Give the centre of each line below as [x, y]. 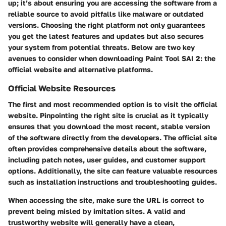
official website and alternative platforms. [80, 69]
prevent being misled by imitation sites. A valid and [97, 211]
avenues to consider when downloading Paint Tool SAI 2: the [112, 58]
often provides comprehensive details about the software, [107, 148]
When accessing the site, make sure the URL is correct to [106, 200]
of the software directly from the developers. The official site [112, 137]
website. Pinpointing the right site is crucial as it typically [108, 115]
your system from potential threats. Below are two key [101, 47]
